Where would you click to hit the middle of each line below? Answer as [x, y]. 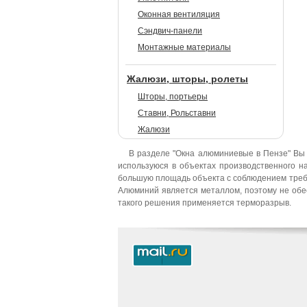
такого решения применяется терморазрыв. [205, 203]
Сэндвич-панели [170, 31]
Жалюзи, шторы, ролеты [187, 79]
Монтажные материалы [184, 47]
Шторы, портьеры [173, 97]
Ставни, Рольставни [177, 113]
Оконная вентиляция [179, 14]
